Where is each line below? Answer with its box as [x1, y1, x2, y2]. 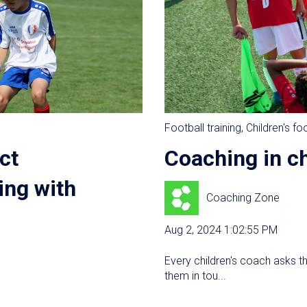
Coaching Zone [206, 191, 280, 205]
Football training [164, 121, 241, 134]
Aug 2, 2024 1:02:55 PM [164, 223, 278, 237]
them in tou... [164, 269, 226, 282]
